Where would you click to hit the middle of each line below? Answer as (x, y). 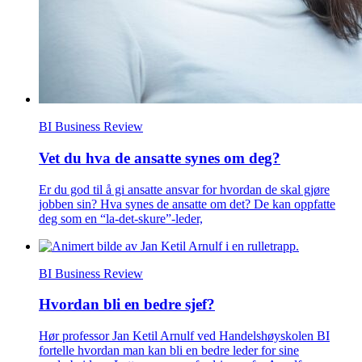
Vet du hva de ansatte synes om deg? (160, 158)
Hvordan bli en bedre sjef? (127, 305)
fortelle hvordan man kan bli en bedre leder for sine (169, 351)
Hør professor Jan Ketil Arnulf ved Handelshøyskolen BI (184, 336)
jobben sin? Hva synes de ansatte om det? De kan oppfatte (187, 204)
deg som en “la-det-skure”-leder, (121, 218)
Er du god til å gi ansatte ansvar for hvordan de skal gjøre (184, 189)
